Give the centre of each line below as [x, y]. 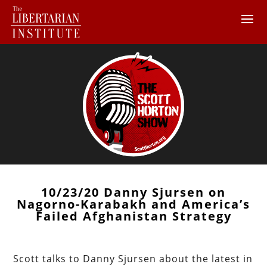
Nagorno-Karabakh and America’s [133, 204]
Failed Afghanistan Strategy [133, 216]
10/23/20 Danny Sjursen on [133, 192]
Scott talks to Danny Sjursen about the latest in [133, 258]
